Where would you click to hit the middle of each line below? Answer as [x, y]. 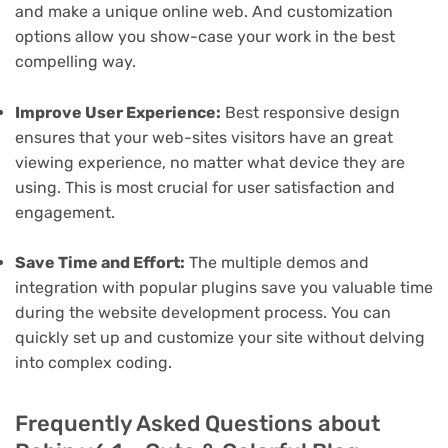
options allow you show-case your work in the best [205, 37]
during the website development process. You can [203, 313]
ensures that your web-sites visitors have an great [204, 137]
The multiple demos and [277, 263]
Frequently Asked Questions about [197, 424]
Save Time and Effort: [100, 263]
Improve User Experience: [118, 112]
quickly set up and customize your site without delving [220, 338]
